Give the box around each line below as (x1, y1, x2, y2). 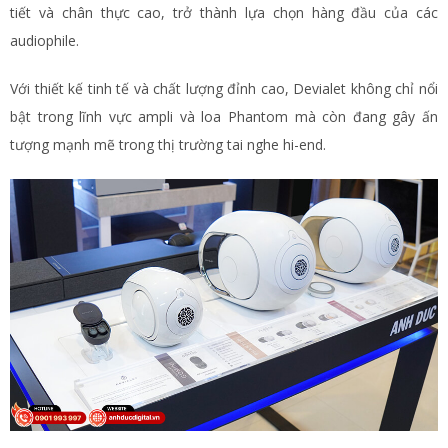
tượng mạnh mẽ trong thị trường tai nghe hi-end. (10, 134, 326, 154)
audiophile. (10, 30, 79, 50)
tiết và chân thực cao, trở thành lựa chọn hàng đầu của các (10, 2, 438, 22)
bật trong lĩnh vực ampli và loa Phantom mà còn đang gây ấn (10, 106, 438, 126)
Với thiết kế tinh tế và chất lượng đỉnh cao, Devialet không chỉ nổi (10, 78, 438, 98)
